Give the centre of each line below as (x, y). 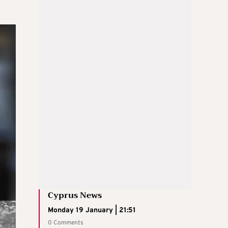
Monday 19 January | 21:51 (92, 210)
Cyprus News (75, 195)
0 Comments (66, 223)
